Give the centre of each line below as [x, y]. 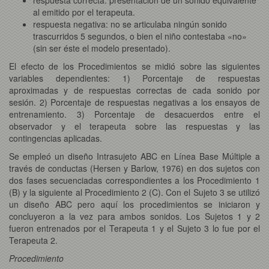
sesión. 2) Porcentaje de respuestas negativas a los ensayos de [134, 102]
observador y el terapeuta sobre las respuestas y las [134, 126]
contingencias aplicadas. [56, 138]
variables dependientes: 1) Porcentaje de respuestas [134, 78]
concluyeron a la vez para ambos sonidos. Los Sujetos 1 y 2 [134, 216]
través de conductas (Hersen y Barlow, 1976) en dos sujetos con [134, 168]
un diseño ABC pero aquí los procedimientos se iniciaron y [134, 204]
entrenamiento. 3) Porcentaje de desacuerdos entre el [134, 114]
